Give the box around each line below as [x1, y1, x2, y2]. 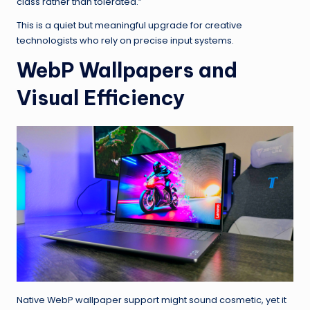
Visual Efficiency [17, 85, 185, 111]
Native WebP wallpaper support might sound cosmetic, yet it [17, 294, 286, 307]
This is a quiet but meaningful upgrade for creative [17, 19, 242, 32]
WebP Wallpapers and [17, 57, 237, 84]
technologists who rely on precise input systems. [17, 35, 234, 47]
